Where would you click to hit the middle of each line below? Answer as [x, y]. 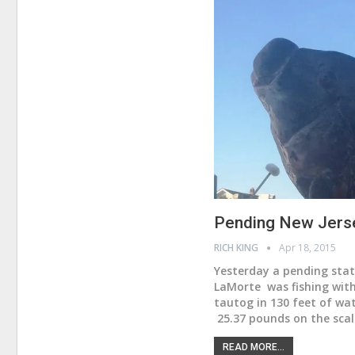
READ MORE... [254, 347]
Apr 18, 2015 [308, 247]
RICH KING [238, 247]
